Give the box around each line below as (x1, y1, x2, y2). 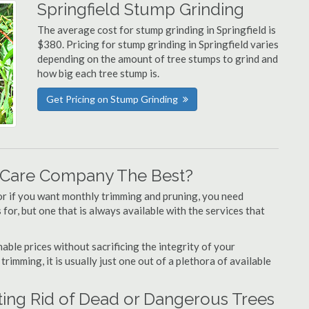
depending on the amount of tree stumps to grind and (37, 52, 278, 65)
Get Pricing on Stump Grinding (46, 93, 178, 105)
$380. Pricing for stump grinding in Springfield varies (37, 38, 279, 50)
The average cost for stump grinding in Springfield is (37, 23, 276, 36)
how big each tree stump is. (37, 67, 159, 79)
